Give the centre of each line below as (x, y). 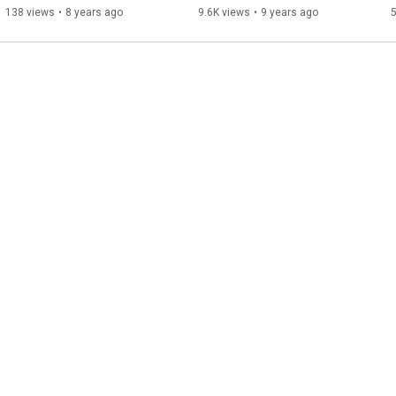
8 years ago (94, 13)
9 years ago (289, 13)
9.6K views (224, 13)
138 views (30, 13)
